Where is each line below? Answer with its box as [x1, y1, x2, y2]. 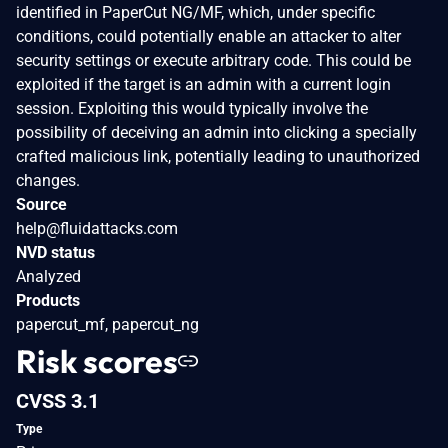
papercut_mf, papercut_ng [16, 314, 199, 334]
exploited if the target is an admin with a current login [16, 74, 391, 94]
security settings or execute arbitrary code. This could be [16, 50, 411, 70]
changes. [16, 170, 80, 190]
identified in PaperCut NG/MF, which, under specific [16, 2, 375, 22]
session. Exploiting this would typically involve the [16, 98, 368, 118]
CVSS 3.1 [16, 388, 99, 413]
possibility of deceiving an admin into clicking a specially [16, 122, 417, 142]
